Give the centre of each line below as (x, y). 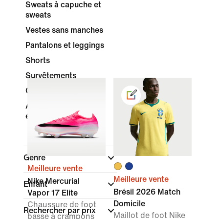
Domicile (129, 204)
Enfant (36, 184)
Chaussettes (48, 91)
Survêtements (51, 76)
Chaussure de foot (62, 205)
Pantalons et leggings (65, 45)
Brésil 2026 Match (147, 192)
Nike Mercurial (54, 181)
